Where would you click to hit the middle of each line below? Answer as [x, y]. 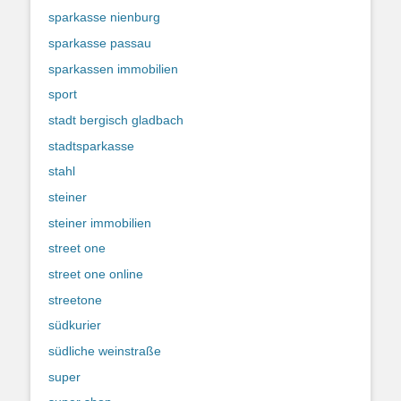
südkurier [75, 325]
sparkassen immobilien [113, 68]
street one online [96, 274]
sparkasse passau [100, 43]
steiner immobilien [100, 222]
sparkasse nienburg [104, 17]
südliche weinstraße [105, 351]
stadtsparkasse [91, 145]
